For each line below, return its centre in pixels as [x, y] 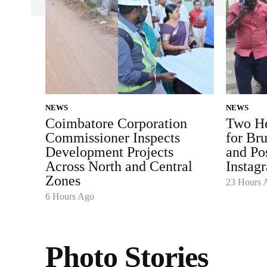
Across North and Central [119, 167]
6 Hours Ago [70, 197]
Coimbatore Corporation [116, 124]
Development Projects [109, 152]
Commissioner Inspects [113, 138]
